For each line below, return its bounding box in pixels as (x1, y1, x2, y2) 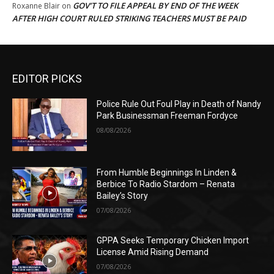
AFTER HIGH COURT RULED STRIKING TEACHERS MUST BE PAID (12, 13, 246, 24)
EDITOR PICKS (12, 72, 82, 86)
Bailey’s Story (97, 190, 149, 201)
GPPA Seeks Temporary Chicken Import (97, 235, 250, 246)
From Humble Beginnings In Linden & (97, 167, 237, 177)
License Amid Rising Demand (97, 247, 209, 257)
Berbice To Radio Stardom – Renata (97, 179, 235, 189)
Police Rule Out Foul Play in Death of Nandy (97, 99, 262, 109)
